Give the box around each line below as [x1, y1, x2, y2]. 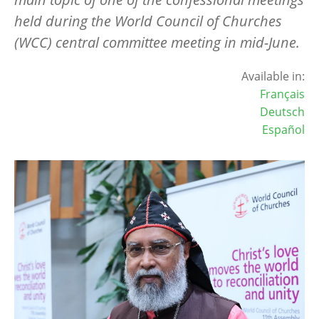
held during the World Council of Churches [14, 11, 282, 31]
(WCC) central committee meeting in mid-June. [14, 32, 300, 52]
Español [262, 121, 305, 137]
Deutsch [260, 103, 305, 120]
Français [260, 85, 305, 102]
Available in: [241, 68, 305, 84]
